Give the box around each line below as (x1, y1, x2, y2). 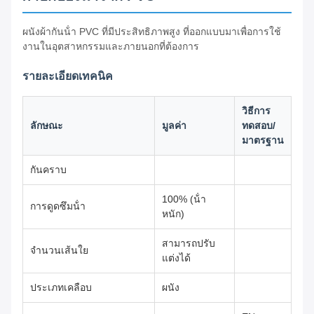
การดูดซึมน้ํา (30, 200, 86, 212)
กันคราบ (30, 164, 67, 176)
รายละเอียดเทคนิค (22, 70, 113, 83)
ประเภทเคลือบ (30, 282, 92, 294)
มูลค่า (162, 120, 186, 132)
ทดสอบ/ (242, 120, 275, 132)
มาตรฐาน (242, 135, 284, 146)
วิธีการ (242, 105, 271, 117)
